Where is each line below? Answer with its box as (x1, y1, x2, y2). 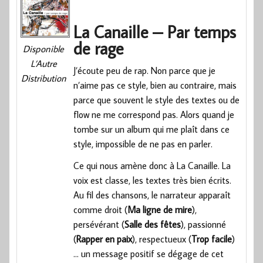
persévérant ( (73, 218, 125, 230)
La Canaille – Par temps (73, 20, 237, 43)
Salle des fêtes (124, 218, 181, 230)
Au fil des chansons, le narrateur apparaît (73, 188, 231, 201)
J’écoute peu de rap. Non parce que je (73, 64, 216, 76)
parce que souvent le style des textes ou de (73, 93, 240, 106)
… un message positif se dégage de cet (73, 247, 224, 259)
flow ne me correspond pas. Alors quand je (73, 108, 235, 120)
